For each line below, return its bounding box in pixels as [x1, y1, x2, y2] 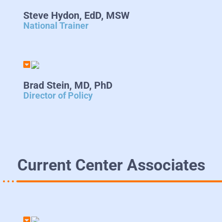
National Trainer [23, 20, 89, 31]
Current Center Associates [17, 155, 205, 174]
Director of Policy [23, 90, 93, 101]
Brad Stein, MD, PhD [23, 79, 112, 92]
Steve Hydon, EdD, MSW [23, 9, 130, 22]
